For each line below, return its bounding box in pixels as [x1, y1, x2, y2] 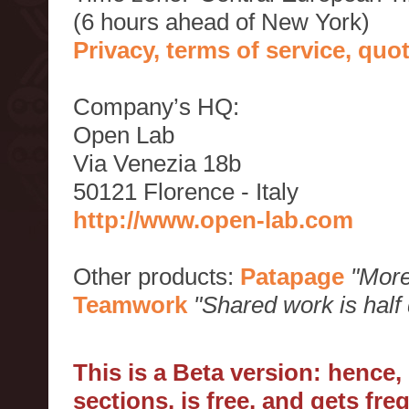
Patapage [240, 263, 344, 290]
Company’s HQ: [73, 93, 239, 121]
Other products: [73, 263, 240, 290]
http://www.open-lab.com [73, 206, 353, 234]
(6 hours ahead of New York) [73, 8, 370, 36]
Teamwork [73, 291, 187, 319]
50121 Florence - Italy [73, 178, 299, 205]
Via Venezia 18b [73, 150, 241, 177]
